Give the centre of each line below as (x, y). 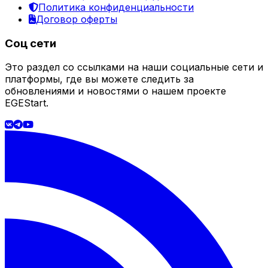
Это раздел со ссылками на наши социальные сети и (134, 67)
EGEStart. (27, 103)
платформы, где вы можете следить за (99, 79)
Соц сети (31, 43)
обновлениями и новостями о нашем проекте (115, 91)
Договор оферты (77, 19)
